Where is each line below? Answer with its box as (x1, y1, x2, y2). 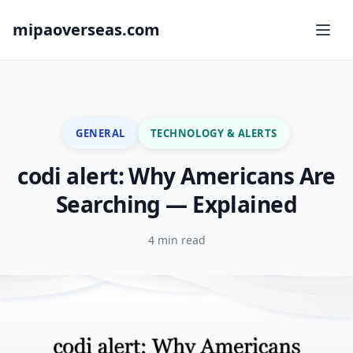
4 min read (147, 232, 206, 247)
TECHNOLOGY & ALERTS (150, 125, 277, 140)
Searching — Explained (55, 189, 298, 219)
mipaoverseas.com (13, 19, 160, 40)
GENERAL (76, 125, 125, 140)
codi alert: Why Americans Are (17, 161, 336, 191)
